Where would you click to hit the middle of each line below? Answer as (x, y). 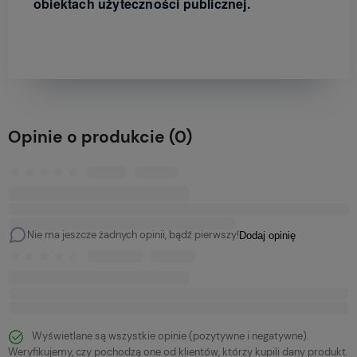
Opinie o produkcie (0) (100, 137)
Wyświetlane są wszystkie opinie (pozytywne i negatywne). (171, 336)
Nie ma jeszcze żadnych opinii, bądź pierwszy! (133, 235)
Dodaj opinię (267, 235)
